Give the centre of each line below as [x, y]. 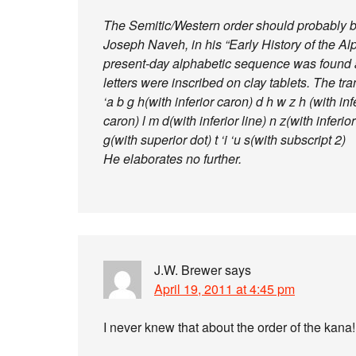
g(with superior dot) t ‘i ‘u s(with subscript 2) [224, 139]
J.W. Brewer [188, 270]
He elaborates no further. [172, 159]
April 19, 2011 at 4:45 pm [224, 289]
